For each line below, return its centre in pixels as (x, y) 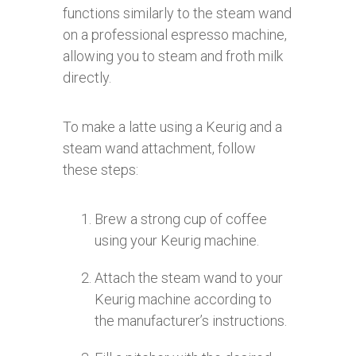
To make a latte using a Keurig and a (172, 126)
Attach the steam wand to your (189, 277)
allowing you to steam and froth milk (173, 56)
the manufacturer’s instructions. (191, 320)
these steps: (101, 169)
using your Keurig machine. (177, 240)
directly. (87, 77)
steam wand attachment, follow (159, 148)
